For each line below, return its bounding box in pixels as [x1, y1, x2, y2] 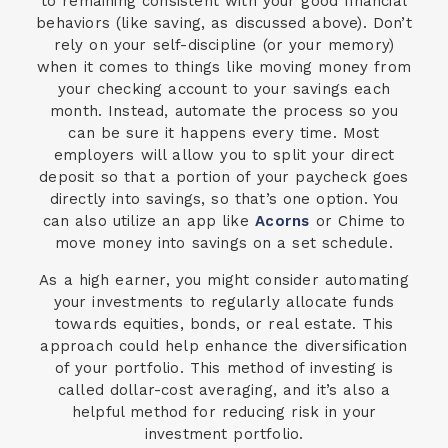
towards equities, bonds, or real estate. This [54, 314, 394, 333]
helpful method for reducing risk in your [71, 402, 377, 421]
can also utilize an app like [42, 212, 255, 231]
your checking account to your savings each [58, 80, 390, 99]
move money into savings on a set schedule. [55, 234, 393, 253]
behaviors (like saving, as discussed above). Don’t [36, 14, 412, 33]
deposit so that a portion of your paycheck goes [39, 168, 409, 187]
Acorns [254, 212, 310, 231]
